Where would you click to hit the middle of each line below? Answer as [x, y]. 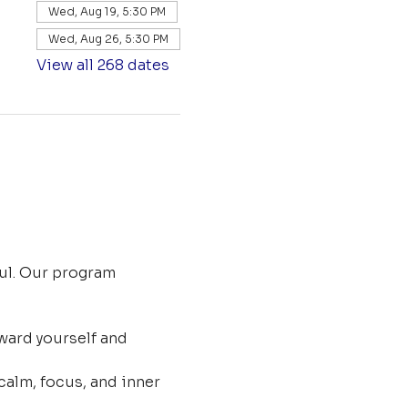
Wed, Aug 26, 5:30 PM [108, 39]
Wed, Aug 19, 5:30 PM [107, 11]
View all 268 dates [102, 65]
